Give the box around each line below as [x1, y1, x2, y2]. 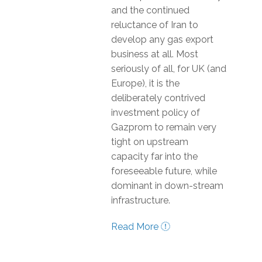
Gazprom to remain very [111, 122, 216, 133]
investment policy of [111, 107, 200, 118]
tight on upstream [111, 136, 188, 147]
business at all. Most [111, 49, 198, 60]
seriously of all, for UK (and [111, 63, 226, 74]
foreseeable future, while [111, 166, 217, 177]
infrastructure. [111, 195, 170, 206]
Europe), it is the [111, 78, 180, 89]
